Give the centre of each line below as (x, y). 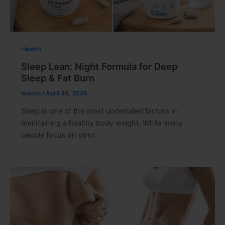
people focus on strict (58, 135)
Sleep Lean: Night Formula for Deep (99, 66)
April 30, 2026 (66, 93)
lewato (31, 93)
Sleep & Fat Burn (58, 78)
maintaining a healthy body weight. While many (101, 123)
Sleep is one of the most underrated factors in (99, 111)
